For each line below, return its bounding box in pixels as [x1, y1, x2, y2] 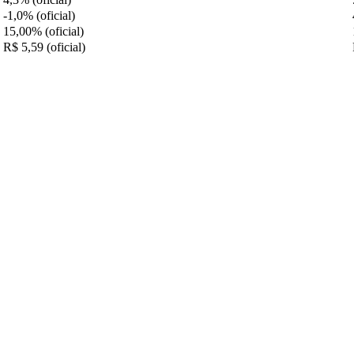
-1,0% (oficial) [3, 8, 75, 22]
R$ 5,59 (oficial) [3, 40, 85, 54]
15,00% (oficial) [3, 24, 84, 38]
